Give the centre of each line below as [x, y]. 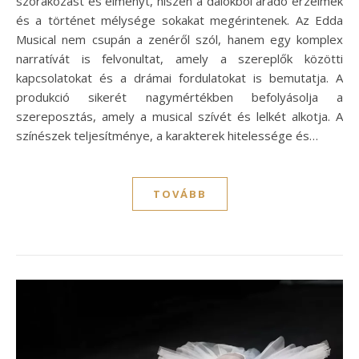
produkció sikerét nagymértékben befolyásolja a [179, 97]
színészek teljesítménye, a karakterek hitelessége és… [167, 135]
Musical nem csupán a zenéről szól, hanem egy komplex [179, 39]
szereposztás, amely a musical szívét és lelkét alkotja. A [179, 116]
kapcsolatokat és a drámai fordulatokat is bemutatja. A [179, 77]
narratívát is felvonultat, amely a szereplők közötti [179, 58]
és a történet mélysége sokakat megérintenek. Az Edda [179, 20]
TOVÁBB [179, 194]
